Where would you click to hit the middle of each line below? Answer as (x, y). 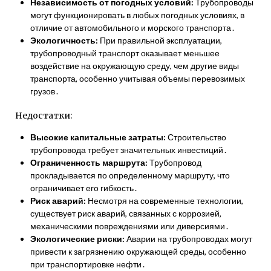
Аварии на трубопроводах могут (188, 239)
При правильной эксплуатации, (160, 40)
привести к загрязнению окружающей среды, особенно (138, 251)
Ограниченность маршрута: (89, 162)
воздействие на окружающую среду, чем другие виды (135, 66)
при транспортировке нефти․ (88, 264)
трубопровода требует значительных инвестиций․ (129, 150)
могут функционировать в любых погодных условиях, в (137, 15)
